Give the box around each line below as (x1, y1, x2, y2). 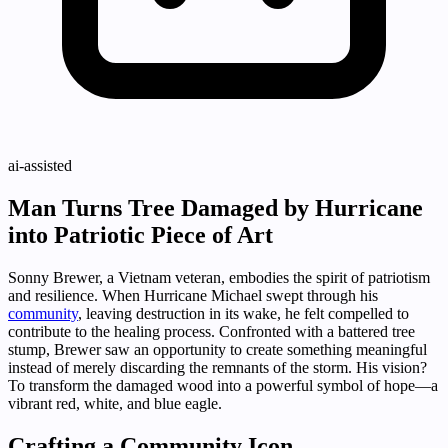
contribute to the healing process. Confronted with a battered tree (8, 323, 415, 341)
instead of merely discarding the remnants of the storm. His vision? (8, 359, 427, 377)
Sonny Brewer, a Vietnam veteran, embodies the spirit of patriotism (8, 269, 430, 287)
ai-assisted (8, 157, 72, 175)
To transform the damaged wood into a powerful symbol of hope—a (8, 377, 438, 395)
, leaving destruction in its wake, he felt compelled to (78, 305, 409, 323)
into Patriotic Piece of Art (8, 222, 273, 249)
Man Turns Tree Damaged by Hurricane (8, 195, 423, 222)
